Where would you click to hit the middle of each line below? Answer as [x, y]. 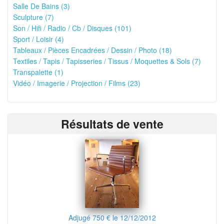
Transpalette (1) [38, 72]
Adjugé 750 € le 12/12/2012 [112, 217]
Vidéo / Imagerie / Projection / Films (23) [77, 83]
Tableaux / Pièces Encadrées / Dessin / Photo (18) [92, 50]
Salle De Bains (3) [41, 6]
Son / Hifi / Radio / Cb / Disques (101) [72, 28]
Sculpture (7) [33, 17]
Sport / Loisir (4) [38, 39]
